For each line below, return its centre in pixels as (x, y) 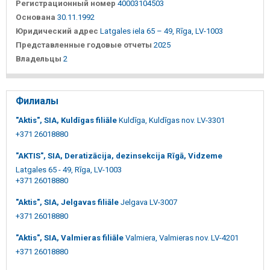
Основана (36, 17)
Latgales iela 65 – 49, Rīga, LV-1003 (162, 31)
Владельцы (39, 58)
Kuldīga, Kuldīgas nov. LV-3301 (172, 120)
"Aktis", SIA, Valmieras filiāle (70, 237)
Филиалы (37, 101)
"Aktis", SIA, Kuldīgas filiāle (66, 120)
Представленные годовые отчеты (84, 45)
